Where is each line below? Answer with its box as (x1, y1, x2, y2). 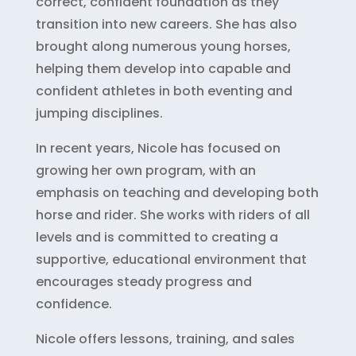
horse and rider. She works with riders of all (35, 205, 310, 224)
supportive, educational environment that (35, 250, 307, 269)
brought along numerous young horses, (35, 37, 291, 56)
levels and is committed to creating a (35, 227, 278, 246)
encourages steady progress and (35, 272, 252, 291)
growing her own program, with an (35, 161, 256, 180)
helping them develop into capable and (35, 59, 291, 78)
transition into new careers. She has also (35, 14, 297, 33)
